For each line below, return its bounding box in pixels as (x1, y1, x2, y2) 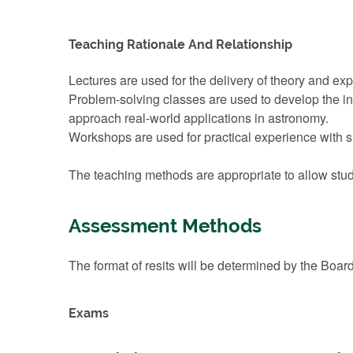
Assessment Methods (69, 214, 262, 237)
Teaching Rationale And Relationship (69, 36, 292, 52)
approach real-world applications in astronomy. (69, 108, 329, 127)
